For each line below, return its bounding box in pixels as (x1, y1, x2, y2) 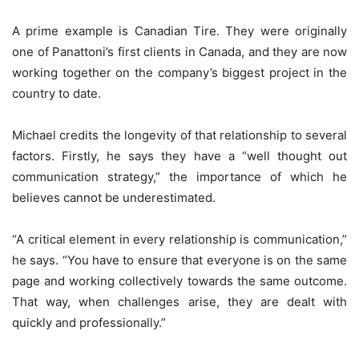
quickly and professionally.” (12, 315, 166, 331)
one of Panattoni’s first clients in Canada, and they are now (12, 44, 347, 60)
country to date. (12, 86, 101, 102)
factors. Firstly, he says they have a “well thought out (12, 148, 347, 164)
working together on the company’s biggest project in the (12, 65, 347, 81)
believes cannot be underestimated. (12, 190, 216, 206)
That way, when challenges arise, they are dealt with (12, 294, 347, 310)
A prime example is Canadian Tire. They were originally (12, 23, 347, 39)
